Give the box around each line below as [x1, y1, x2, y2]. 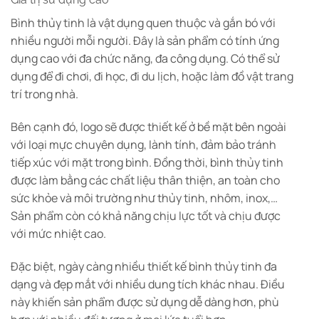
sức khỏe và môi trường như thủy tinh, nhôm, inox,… [11, 189, 278, 206]
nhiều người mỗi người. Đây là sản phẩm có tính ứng [11, 33, 279, 49]
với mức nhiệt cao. [11, 225, 106, 241]
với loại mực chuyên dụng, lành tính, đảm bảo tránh [11, 136, 276, 152]
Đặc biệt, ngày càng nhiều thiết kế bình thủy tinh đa [11, 258, 277, 274]
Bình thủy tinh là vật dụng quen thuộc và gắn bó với [11, 15, 276, 31]
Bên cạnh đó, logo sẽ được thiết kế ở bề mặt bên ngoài [11, 118, 286, 135]
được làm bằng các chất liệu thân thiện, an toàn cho [11, 172, 280, 188]
